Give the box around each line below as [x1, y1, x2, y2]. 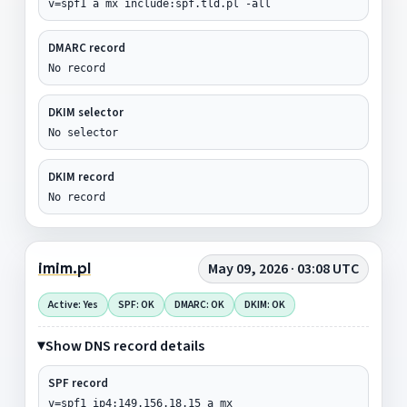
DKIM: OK [243, 296, 285, 313]
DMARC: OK [174, 296, 224, 313]
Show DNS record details [45, 335, 204, 356]
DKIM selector [47, 104, 124, 121]
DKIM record [47, 168, 114, 185]
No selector [47, 125, 118, 139]
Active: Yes [47, 296, 98, 313]
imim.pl [37, 258, 91, 279]
